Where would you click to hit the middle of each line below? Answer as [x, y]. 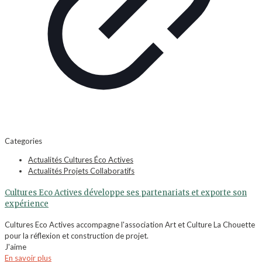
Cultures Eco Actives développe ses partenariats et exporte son [126, 192]
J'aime [15, 247]
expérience [27, 204]
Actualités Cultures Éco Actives [81, 160]
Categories [23, 141]
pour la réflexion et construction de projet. [77, 236]
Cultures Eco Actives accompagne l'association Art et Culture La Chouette [130, 225]
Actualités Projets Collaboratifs [81, 171]
